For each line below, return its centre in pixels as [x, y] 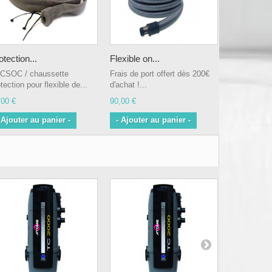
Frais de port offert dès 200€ [160, 74]
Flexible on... [135, 59]
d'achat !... [128, 85]
